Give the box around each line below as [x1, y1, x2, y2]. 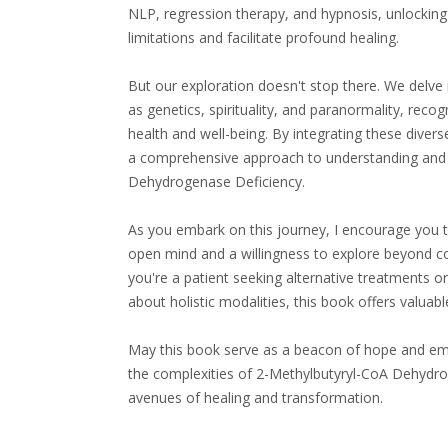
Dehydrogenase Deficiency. [128, 172, 306, 191]
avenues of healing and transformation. [128, 388, 384, 407]
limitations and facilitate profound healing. [128, 28, 400, 47]
